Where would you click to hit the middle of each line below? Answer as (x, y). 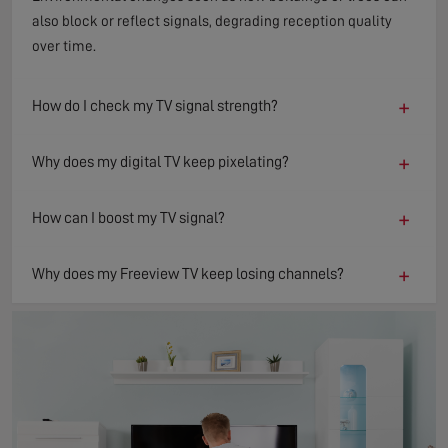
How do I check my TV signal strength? (155, 106)
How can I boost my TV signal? (128, 218)
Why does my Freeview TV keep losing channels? (188, 274)
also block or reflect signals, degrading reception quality (212, 20)
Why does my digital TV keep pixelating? (160, 162)
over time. (64, 45)
